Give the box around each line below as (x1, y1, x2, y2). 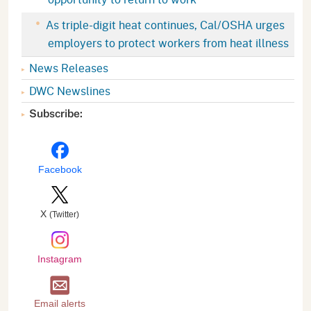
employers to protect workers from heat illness (48, 34, 289, 51)
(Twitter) (49, 209, 79, 219)
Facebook (37, 163, 82, 175)
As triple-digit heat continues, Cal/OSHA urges (43, 16, 285, 33)
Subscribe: (29, 106, 83, 120)
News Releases (29, 59, 108, 76)
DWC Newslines (29, 82, 110, 99)
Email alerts (34, 297, 85, 309)
